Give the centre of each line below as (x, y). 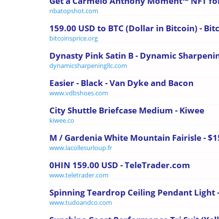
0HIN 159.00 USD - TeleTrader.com (120, 165)
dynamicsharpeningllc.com (88, 65)
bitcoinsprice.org (74, 38)
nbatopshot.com (74, 11)
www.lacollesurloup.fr (81, 147)
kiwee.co (62, 120)
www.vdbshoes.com (79, 93)
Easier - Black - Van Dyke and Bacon (121, 83)
